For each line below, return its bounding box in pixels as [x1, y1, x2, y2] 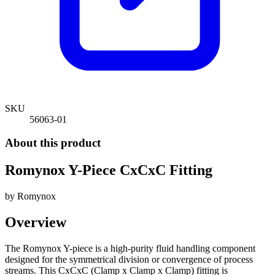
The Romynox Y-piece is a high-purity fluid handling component [5, 242, 255, 254]
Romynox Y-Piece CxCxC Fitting [5, 162, 212, 179]
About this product [5, 136, 101, 150]
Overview [5, 214, 66, 230]
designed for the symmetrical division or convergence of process [5, 254, 253, 265]
